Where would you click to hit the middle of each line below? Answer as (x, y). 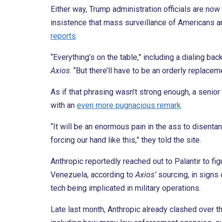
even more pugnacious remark (129, 106)
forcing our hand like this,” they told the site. (126, 140)
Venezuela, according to (93, 175)
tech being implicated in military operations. (126, 188)
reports (63, 36)
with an (64, 106)
